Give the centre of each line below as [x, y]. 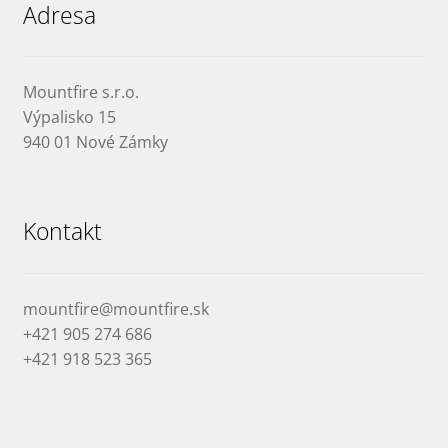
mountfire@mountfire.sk [115, 308]
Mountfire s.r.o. [80, 92]
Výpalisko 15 [69, 117]
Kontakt [62, 232]
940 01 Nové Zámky [95, 142]
